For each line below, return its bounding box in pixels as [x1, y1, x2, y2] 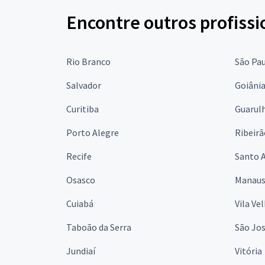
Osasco [66, 173, 95, 186]
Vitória [235, 244, 262, 257]
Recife [66, 150, 92, 162]
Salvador [66, 79, 101, 91]
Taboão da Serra [66, 221, 131, 233]
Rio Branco [66, 55, 111, 67]
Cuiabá [66, 197, 93, 209]
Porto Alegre [66, 126, 119, 138]
